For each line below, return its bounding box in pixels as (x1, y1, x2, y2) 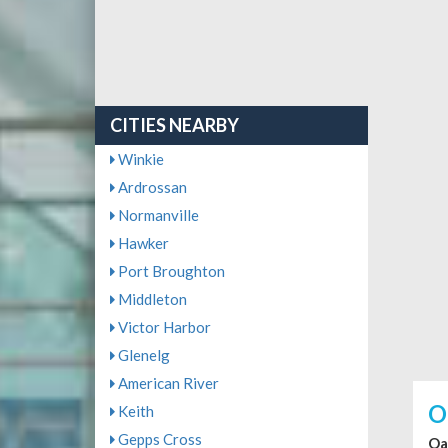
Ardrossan (114, 178, 187, 197)
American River (114, 374, 219, 393)
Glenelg (114, 346, 170, 365)
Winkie (114, 150, 164, 169)
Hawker (114, 234, 169, 253)
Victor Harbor (114, 318, 211, 337)
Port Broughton (114, 262, 225, 281)
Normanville (114, 206, 199, 225)
